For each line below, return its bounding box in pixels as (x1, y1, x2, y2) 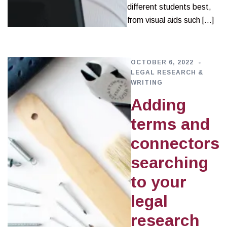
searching (131, 154, 208, 172)
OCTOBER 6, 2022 (131, 59, 194, 66)
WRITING (131, 79, 163, 86)
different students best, (127, 3, 211, 11)
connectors (131, 134, 219, 153)
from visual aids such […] (127, 16, 214, 24)
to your (131, 173, 186, 191)
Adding (131, 96, 186, 114)
